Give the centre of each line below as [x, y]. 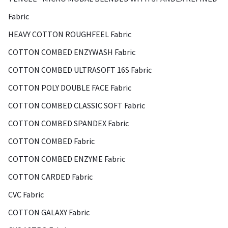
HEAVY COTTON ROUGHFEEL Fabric [70, 34]
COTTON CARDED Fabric [50, 177]
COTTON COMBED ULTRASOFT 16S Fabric [80, 70]
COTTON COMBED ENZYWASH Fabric [72, 52]
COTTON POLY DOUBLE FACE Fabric [70, 88]
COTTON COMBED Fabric [51, 141]
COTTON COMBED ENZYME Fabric [67, 159]
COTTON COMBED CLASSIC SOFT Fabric [77, 105]
